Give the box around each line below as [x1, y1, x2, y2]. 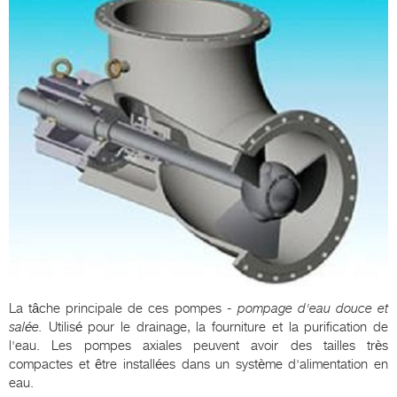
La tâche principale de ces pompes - [9, 300, 237, 317]
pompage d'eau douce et [237, 300, 389, 317]
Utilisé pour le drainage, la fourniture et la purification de [43, 319, 388, 336]
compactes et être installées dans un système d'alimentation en [9, 356, 388, 373]
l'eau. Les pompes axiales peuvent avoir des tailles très [9, 338, 388, 354]
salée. [9, 319, 43, 336]
